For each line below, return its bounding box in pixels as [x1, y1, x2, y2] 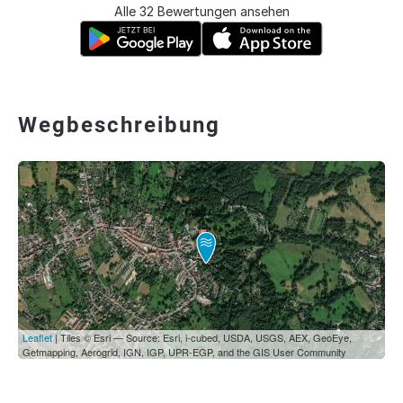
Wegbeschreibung [18, 112, 220, 138]
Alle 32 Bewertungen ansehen [113, 4, 290, 19]
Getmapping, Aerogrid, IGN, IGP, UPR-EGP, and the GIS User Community [22, 345, 346, 359]
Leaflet [22, 330, 52, 345]
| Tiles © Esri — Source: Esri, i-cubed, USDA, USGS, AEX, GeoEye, [52, 330, 352, 345]
